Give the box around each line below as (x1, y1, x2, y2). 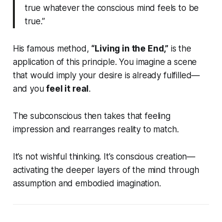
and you (12, 84, 47, 94)
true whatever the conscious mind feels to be (24, 3, 199, 13)
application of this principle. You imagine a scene (12, 57, 197, 67)
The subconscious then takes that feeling (12, 111, 170, 121)
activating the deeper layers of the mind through (12, 165, 199, 175)
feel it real (46, 84, 89, 94)
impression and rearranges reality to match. (12, 124, 179, 135)
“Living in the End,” (91, 44, 169, 54)
